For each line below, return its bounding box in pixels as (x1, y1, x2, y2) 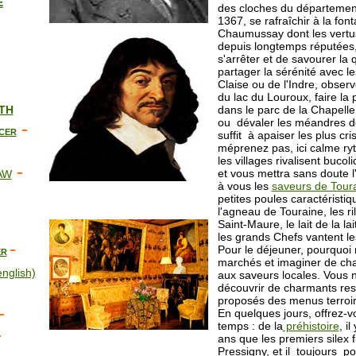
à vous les (217, 180, 272, 192)
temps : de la (217, 319, 283, 332)
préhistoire (282, 319, 339, 332)
